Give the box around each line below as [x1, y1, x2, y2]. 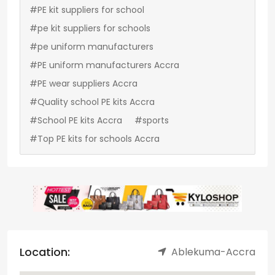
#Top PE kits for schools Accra [29, 133, 160, 145]
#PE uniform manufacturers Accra [29, 59, 179, 72]
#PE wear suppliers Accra [29, 77, 137, 90]
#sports [134, 114, 169, 127]
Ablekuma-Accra [171, 244, 255, 259]
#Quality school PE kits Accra [29, 96, 155, 109]
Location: [20, 244, 70, 260]
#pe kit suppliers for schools [29, 22, 150, 35]
